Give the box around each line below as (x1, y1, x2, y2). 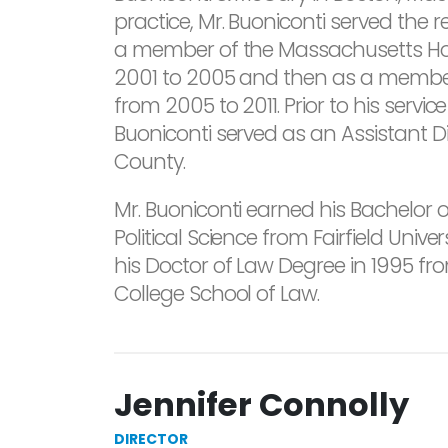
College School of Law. (114, 279, 320, 308)
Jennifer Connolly (114, 382, 409, 427)
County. (114, 147, 185, 176)
